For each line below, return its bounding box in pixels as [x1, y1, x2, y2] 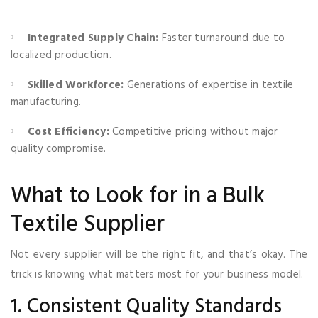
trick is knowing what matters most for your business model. [11, 265, 304, 283]
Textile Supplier [11, 206, 165, 243]
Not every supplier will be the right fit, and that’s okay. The [11, 246, 307, 263]
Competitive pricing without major [109, 123, 278, 141]
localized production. [11, 46, 111, 64]
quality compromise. [11, 140, 106, 158]
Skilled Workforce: [28, 76, 124, 94]
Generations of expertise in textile [124, 76, 294, 94]
